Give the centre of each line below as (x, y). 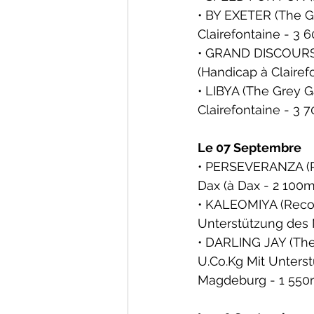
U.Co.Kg (220, 261)
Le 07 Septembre (250, 148)
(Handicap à (234, 72)
